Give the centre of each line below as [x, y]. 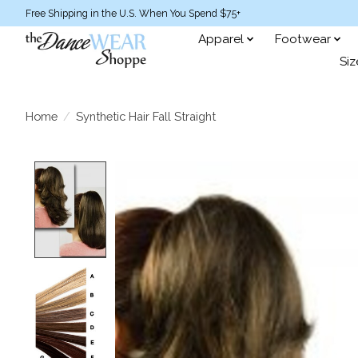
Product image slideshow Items [221, 170]
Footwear [302, 39]
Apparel [221, 39]
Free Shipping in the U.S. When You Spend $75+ [133, 13]
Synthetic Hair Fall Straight [145, 116]
